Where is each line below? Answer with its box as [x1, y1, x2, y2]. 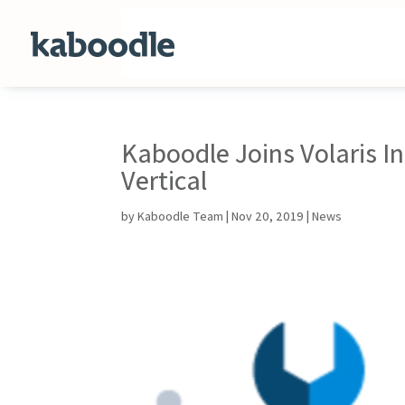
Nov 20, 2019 [231, 208, 305, 224]
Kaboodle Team [137, 208, 224, 224]
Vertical [121, 162, 208, 198]
